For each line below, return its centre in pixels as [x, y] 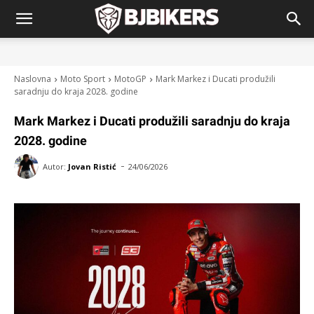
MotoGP [130, 79]
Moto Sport [83, 79]
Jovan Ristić [92, 166]
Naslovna [33, 79]
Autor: [54, 166]
